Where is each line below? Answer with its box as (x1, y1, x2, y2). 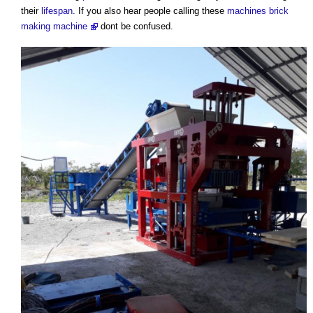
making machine (21, 21, 87, 32)
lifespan (41, 6, 73, 17)
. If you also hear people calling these (73, 6, 227, 17)
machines (227, 6, 266, 17)
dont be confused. (98, 21, 173, 32)
